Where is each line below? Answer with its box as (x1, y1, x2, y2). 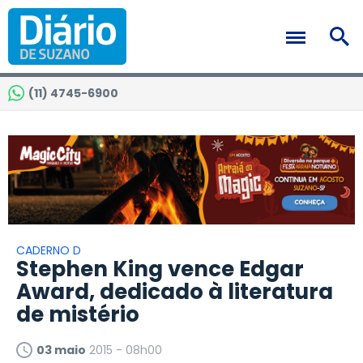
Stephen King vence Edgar (16, 254, 304, 284)
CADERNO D (16, 242, 81, 259)
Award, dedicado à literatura (16, 277, 333, 307)
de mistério (16, 300, 139, 330)
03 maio (36, 342, 86, 359)
